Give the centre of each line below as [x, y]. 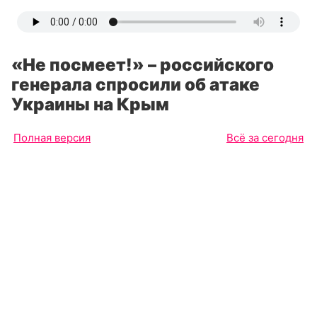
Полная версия [52, 138]
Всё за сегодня [265, 138]
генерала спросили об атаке [136, 85]
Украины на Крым [90, 104]
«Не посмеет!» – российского [143, 65]
